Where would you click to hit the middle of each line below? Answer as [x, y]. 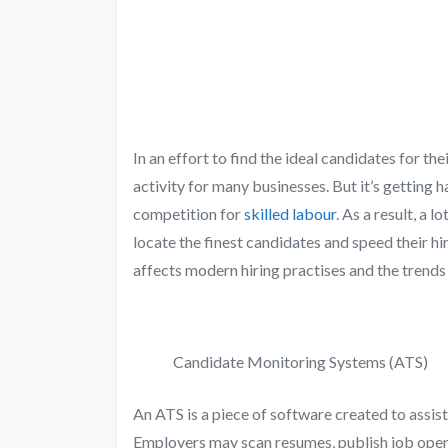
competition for [188, 213]
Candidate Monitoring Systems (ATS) [300, 361]
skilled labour [290, 213]
